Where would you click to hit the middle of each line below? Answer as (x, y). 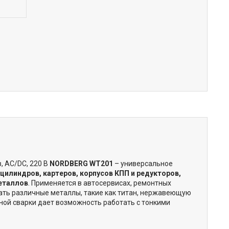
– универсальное (143, 163)
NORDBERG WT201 (81, 163)
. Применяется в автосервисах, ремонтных (100, 183)
